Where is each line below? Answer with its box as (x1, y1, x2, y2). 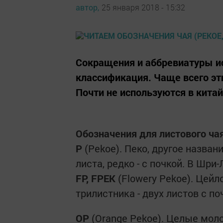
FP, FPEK (76, 172, 115, 185)
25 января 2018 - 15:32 (102, 1, 185, 12)
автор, (76, 1, 99, 12)
